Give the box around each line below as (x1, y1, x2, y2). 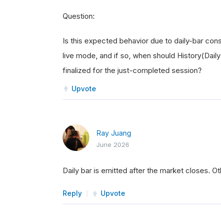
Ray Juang (97, 129, 131, 137)
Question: (63, 11, 95, 21)
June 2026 (96, 141, 129, 148)
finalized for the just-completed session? (63, 66, 202, 75)
